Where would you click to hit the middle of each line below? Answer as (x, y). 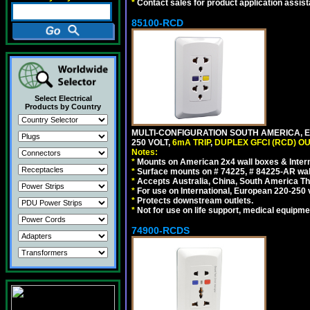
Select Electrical (63, 98)
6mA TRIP (191, 142)
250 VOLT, (152, 142)
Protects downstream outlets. (194, 200)
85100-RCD (157, 22)
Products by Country (63, 107)
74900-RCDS (161, 230)
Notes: (145, 152)
